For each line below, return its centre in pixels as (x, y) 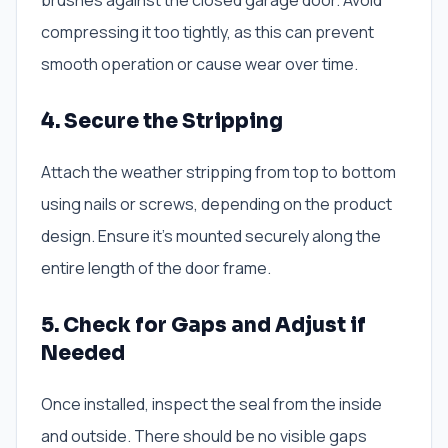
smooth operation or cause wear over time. (199, 64)
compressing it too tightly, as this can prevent (207, 32)
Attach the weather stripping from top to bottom (218, 172)
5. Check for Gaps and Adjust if (203, 326)
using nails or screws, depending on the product (216, 204)
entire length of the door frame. (156, 268)
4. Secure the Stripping (162, 122)
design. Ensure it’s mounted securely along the (211, 236)
